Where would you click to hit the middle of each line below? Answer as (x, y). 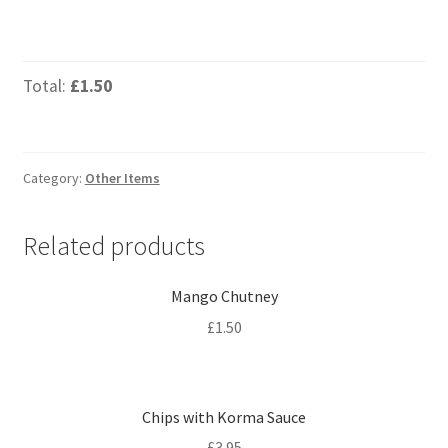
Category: (53, 177)
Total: (46, 85)
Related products (113, 245)
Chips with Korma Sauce (224, 416)
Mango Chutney (224, 296)
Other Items (122, 177)
